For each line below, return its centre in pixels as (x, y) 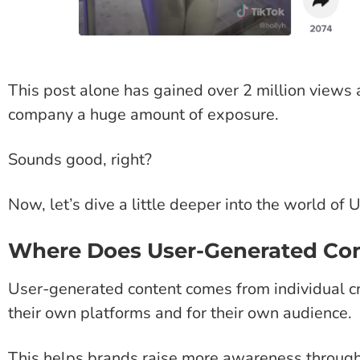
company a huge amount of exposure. (143, 115)
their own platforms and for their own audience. (180, 313)
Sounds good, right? (80, 160)
